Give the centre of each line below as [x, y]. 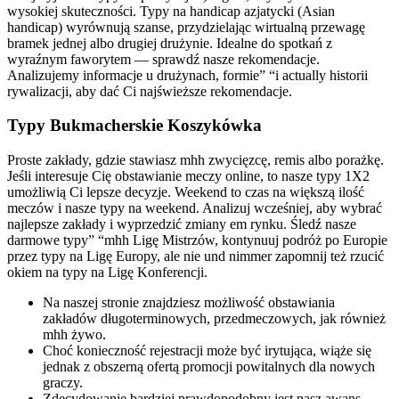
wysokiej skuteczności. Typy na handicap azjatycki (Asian [171, 11]
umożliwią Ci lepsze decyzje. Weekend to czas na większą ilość [186, 192]
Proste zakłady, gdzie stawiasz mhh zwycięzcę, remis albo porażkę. [195, 160]
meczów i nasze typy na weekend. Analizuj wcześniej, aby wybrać [195, 208]
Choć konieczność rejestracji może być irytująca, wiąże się [207, 351]
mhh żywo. [74, 335]
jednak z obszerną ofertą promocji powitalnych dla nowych [209, 367]
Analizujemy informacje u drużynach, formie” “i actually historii [187, 75]
